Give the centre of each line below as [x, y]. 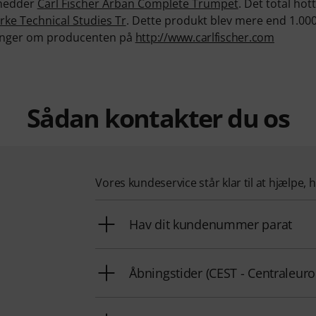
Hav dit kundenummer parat [211, 225]
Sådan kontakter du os [158, 119]
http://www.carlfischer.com [205, 38]
